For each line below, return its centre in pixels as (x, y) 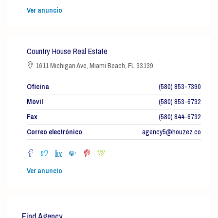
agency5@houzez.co (172, 132)
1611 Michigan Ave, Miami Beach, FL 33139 (94, 65)
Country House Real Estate (67, 51)
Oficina (38, 86)
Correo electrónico (54, 132)
